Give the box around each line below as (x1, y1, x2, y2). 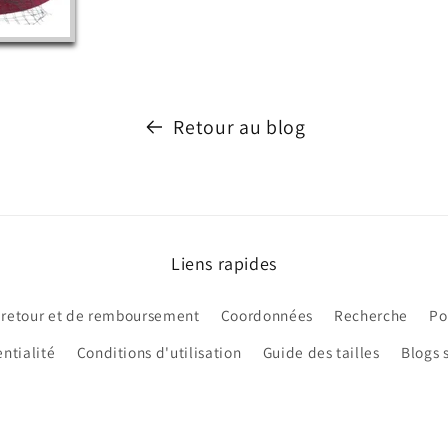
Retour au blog (173, 113, 306, 140)
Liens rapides (171, 251, 277, 275)
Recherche (334, 305, 409, 326)
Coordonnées (220, 305, 313, 326)
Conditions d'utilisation (76, 342, 242, 363)
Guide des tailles (262, 342, 380, 363)
